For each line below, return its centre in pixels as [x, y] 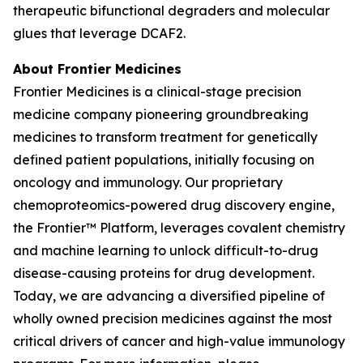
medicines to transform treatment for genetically [165, 137]
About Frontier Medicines [97, 69]
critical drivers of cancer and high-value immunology [179, 341]
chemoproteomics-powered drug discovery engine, [174, 205]
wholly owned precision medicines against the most [173, 318]
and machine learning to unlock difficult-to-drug [166, 250]
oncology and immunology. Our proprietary [148, 182]
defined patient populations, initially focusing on [164, 160]
